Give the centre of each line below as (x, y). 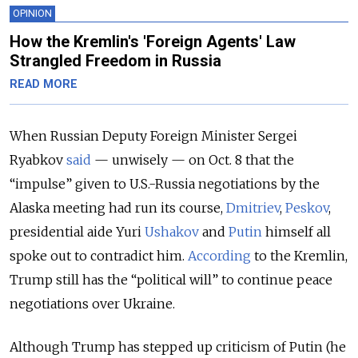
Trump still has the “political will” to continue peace (171, 279)
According (219, 255)
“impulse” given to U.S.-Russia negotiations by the (165, 183)
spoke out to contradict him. (99, 255)
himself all (296, 231)
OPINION (32, 13)
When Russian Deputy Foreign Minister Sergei (153, 135)
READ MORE (44, 84)
